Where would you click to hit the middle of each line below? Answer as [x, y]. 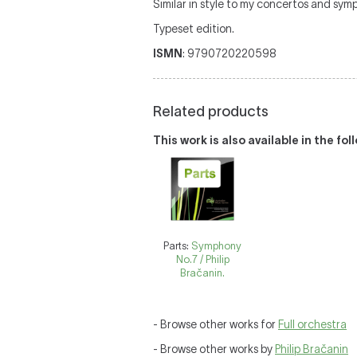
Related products [211, 112]
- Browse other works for [216, 324]
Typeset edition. [194, 29]
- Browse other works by [214, 349]
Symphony [217, 246]
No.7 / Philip [202, 259]
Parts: [178, 246]
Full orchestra [312, 324]
